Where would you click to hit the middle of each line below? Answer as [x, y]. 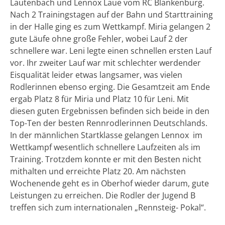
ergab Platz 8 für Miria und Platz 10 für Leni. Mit [99, 99]
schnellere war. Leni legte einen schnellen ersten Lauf [111, 51]
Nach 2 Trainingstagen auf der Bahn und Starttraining [111, 15]
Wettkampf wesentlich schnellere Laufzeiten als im [105, 147]
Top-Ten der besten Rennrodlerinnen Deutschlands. [109, 123]
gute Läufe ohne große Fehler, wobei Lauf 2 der [99, 39]
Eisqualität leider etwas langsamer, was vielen [96, 75]
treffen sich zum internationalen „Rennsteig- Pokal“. [108, 208]
